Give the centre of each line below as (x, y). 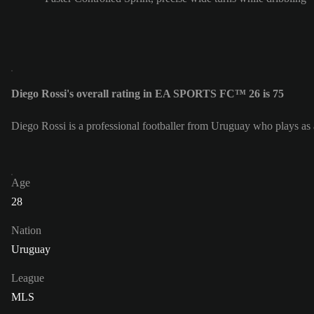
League (28, 278)
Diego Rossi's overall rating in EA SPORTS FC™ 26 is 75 (148, 94)
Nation (26, 231)
